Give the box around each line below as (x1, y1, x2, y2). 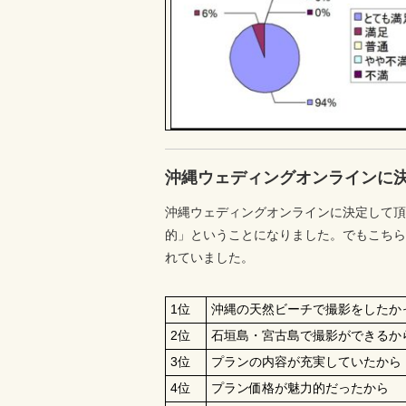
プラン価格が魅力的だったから (211, 381, 389, 395)
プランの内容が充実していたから (211, 354, 401, 369)
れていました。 (165, 250, 254, 265)
